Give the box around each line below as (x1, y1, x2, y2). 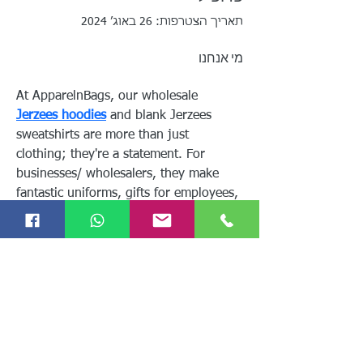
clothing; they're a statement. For (16, 148, 209, 161)
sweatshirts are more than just (16, 129, 193, 142)
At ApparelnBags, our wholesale (16, 90, 202, 103)
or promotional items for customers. (16, 207, 221, 220)
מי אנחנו (199, 49, 243, 67)
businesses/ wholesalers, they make (16, 168, 223, 181)
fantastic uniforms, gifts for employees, (16, 187, 242, 200)
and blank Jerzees (106, 109, 216, 122)
